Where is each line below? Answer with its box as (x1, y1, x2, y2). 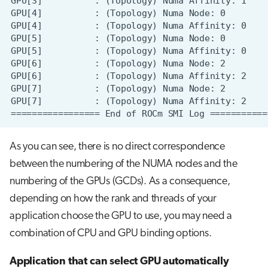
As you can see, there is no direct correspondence (10, 141, 225, 153)
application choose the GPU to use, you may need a (10, 210, 232, 222)
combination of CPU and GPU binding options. (10, 227, 212, 239)
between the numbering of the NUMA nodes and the (10, 158, 237, 170)
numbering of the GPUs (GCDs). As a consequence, (10, 175, 230, 187)
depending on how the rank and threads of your (10, 193, 217, 205)
